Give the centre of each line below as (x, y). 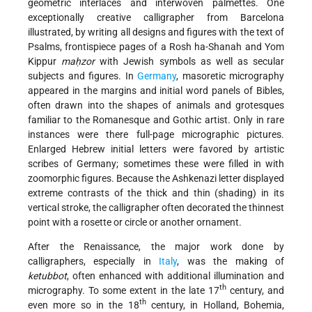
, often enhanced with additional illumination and (175, 275)
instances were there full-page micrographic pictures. (156, 134)
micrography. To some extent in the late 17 (124, 290)
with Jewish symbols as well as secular (189, 61)
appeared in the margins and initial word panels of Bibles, (156, 90)
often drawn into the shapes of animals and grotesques (156, 105)
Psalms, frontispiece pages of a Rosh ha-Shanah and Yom (156, 46)
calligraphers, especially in (94, 261)
